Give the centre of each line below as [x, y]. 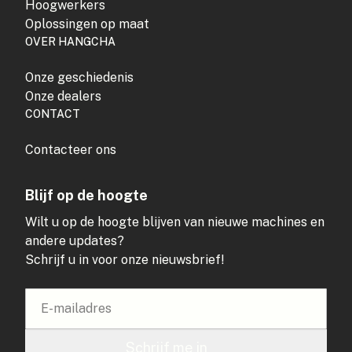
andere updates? [75, 240]
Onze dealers [63, 96]
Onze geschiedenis [79, 77]
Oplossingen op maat [87, 24]
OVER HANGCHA [70, 41]
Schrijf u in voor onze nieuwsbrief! [125, 259]
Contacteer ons [71, 149]
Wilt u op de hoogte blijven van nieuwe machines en [175, 222]
